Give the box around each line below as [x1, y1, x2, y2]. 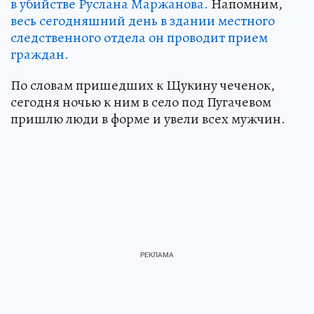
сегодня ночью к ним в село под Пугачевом [11, 93, 271, 111]
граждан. [11, 45, 69, 64]
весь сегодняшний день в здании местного [11, 11, 275, 30]
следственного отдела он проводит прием [11, 28, 268, 47]
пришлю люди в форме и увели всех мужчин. [11, 109, 285, 128]
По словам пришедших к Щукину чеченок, [11, 76, 275, 95]
